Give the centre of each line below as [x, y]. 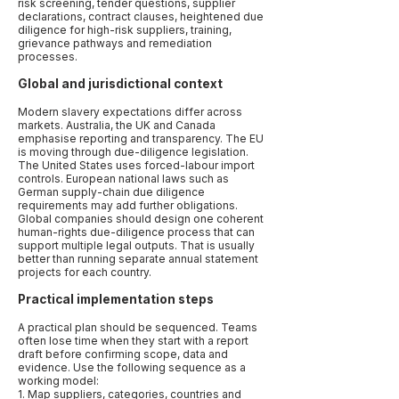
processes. [48, 57]
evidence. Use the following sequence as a [132, 367]
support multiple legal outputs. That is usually [136, 245]
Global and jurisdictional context [120, 84]
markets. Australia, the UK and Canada [117, 125]
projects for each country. [85, 272]
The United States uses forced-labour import [136, 165]
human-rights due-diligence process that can [136, 232]
